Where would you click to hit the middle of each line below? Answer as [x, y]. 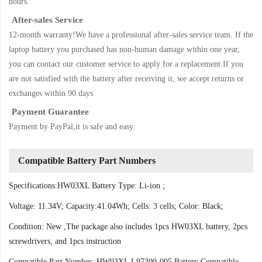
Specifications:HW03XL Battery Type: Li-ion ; [87, 186]
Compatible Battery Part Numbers [87, 161]
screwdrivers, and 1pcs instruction [65, 242]
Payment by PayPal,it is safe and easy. [72, 127]
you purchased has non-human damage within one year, [148, 50]
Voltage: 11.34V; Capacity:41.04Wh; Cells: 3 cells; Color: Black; [116, 206]
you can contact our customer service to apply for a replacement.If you [126, 64]
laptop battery [33, 50]
